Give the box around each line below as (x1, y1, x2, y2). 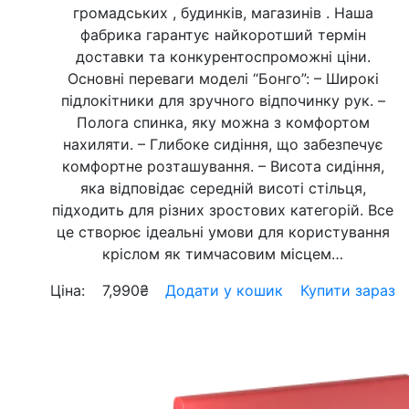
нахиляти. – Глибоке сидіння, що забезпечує (62, 135, 383, 153)
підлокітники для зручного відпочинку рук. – (60, 91, 385, 110)
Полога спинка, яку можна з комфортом (76, 113, 370, 131)
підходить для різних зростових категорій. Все (52, 201, 393, 219)
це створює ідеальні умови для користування (56, 223, 390, 241)
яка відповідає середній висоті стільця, (79, 179, 366, 197)
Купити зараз (299, 281, 395, 299)
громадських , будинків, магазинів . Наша (72, 4, 373, 22)
